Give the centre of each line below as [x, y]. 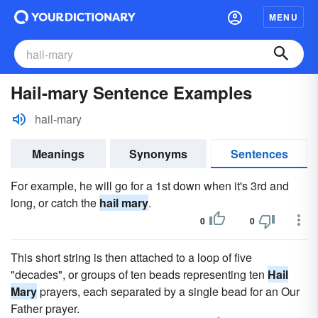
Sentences [259, 154]
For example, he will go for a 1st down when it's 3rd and [150, 186]
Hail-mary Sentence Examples [131, 92]
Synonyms [158, 154]
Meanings [58, 154]
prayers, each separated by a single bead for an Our [168, 291]
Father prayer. [45, 308]
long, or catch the [55, 203]
